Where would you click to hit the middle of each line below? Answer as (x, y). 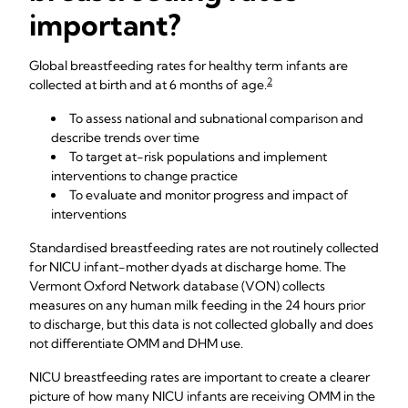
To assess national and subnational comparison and (216, 118)
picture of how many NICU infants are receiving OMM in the (202, 396)
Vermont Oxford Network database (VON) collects (177, 286)
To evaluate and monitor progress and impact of (209, 195)
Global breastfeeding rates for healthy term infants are (189, 66)
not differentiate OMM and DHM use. (136, 343)
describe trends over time (125, 138)
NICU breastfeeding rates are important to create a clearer (199, 377)
